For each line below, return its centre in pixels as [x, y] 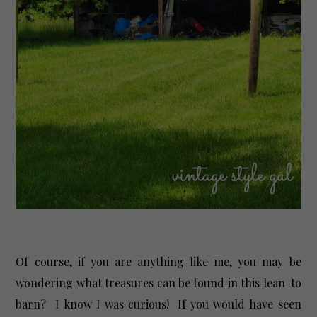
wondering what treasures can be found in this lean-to [158, 283]
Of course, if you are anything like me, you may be [158, 262]
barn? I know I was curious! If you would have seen [158, 304]
